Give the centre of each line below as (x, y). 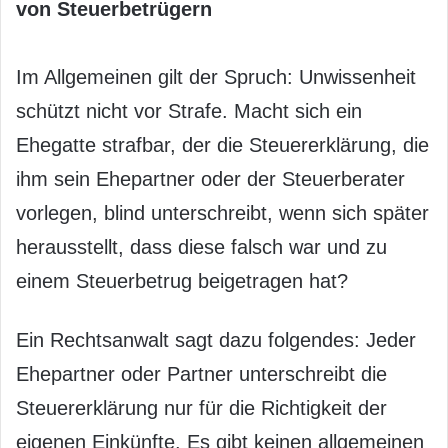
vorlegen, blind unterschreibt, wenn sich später (222, 212)
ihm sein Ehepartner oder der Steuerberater (210, 178)
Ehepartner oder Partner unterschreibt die (201, 373)
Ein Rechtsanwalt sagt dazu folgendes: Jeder (216, 339)
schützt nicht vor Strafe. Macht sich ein (189, 110)
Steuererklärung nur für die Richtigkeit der (201, 407)
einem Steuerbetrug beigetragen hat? (182, 280)
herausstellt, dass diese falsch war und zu (201, 246)
